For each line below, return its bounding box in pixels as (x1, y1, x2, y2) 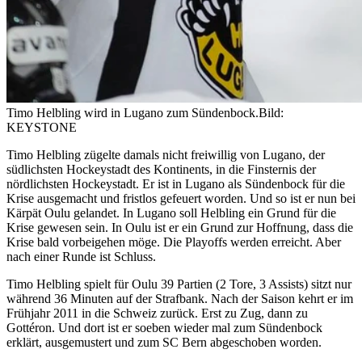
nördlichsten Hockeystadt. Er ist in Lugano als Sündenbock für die (6, 176, 345, 191)
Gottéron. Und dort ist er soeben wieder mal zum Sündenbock (6, 320, 322, 335)
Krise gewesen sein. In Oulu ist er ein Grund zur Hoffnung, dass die (6, 220, 353, 234)
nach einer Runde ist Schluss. (6, 249, 156, 263)
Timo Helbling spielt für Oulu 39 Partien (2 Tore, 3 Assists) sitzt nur (6, 276, 351, 291)
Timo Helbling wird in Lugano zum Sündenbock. (6, 105, 259, 120)
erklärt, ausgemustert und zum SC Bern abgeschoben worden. (6, 335, 322, 349)
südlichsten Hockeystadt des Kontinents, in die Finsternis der (6, 162, 316, 176)
